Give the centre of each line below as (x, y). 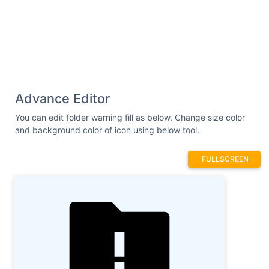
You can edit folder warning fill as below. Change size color (130, 117)
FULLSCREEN (225, 159)
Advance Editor (62, 98)
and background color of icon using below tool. (107, 130)
